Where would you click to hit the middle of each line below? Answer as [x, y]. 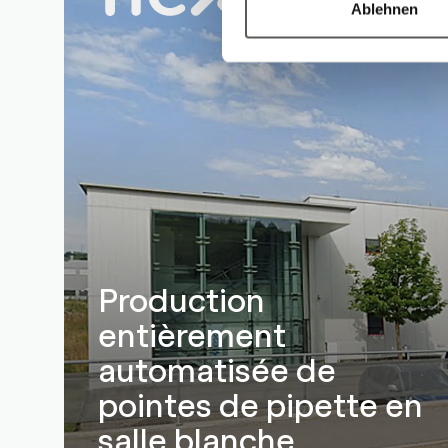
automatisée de [217, 367]
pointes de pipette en [261, 402]
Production [182, 297]
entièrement [192, 332]
